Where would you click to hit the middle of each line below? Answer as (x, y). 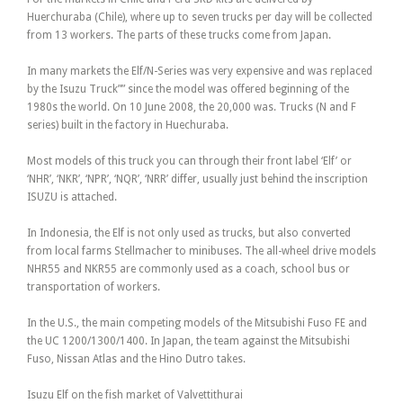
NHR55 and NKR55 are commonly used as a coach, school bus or (188, 269)
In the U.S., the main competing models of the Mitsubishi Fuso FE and (197, 323)
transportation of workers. (94, 287)
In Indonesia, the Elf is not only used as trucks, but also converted (189, 233)
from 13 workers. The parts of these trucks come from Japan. (179, 36)
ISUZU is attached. (72, 197)
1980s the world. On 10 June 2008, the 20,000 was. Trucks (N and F (192, 107)
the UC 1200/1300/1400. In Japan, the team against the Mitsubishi (188, 341)
